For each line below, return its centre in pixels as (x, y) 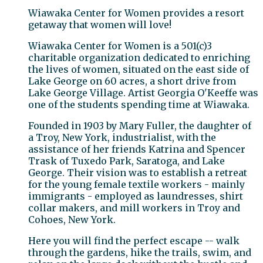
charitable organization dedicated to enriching (139, 58)
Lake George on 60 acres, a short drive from (132, 81)
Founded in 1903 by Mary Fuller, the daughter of (140, 126)
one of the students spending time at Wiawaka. (139, 105)
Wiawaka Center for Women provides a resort (136, 13)
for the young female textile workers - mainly (136, 185)
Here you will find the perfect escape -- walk (134, 241)
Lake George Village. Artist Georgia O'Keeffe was (143, 93)
